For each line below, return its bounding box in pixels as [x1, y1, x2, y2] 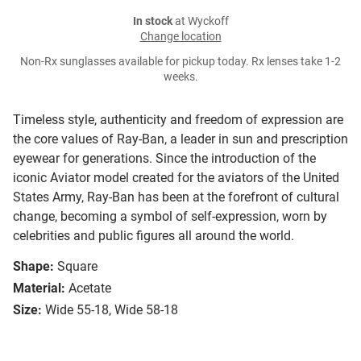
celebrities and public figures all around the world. [13, 228, 294, 244]
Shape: [13, 259, 54, 275]
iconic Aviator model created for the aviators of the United [13, 170, 339, 186]
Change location [139, 30, 222, 44]
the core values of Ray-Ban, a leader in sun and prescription [13, 131, 348, 147]
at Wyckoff [172, 15, 229, 29]
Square [57, 259, 98, 275]
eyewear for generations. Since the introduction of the [13, 151, 316, 167]
